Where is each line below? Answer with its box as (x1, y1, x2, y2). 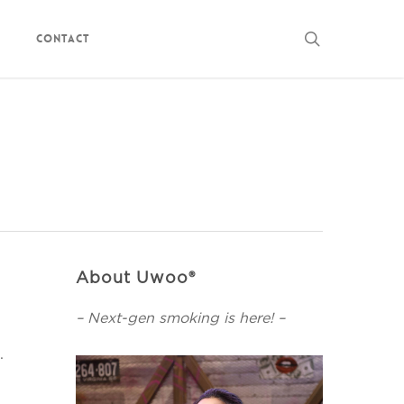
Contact (35, 32, 90, 46)
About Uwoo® (76, 268, 197, 287)
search (319, 28, 372, 47)
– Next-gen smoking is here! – (76, 309, 286, 326)
